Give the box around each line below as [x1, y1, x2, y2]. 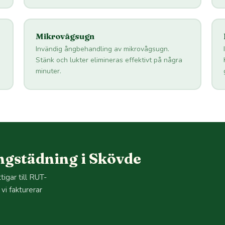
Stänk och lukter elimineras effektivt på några [36, 55, 183, 65]
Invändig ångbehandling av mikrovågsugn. [36, 44, 170, 54]
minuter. [36, 66, 62, 76]
